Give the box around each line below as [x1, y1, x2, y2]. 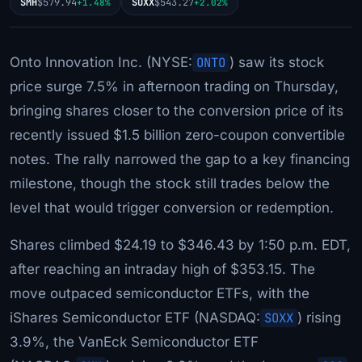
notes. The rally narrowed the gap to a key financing [10, 150, 350, 167]
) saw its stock [229, 53, 324, 70]
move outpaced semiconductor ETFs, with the [10, 284, 309, 301]
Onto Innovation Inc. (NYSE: [10, 53, 192, 70]
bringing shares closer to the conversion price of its [10, 102, 343, 119]
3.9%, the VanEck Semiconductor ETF [10, 333, 259, 350]
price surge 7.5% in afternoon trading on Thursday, [10, 78, 339, 95]
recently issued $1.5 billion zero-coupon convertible [10, 126, 345, 143]
